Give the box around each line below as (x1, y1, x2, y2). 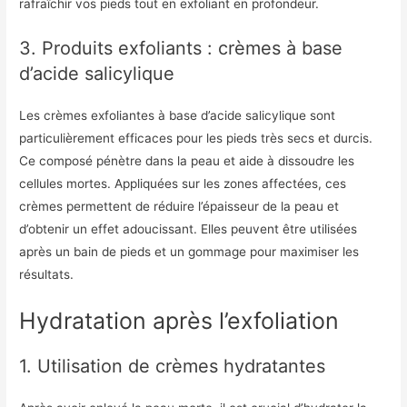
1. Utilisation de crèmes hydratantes (19, 354, 326, 377)
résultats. (19, 266, 74, 282)
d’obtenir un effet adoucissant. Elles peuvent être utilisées (19, 221, 358, 236)
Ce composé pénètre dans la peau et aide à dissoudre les (19, 153, 355, 168)
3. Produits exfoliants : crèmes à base (19, 36, 343, 59)
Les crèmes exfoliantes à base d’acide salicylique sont (19, 107, 336, 123)
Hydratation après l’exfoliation (19, 306, 340, 334)
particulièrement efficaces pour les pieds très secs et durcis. (19, 130, 373, 145)
